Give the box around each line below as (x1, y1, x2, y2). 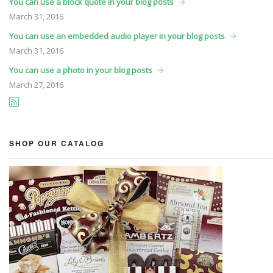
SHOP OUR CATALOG (9, 138, 104, 149)
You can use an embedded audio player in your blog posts (9, 30, 225, 42)
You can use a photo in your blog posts (9, 65, 152, 76)
